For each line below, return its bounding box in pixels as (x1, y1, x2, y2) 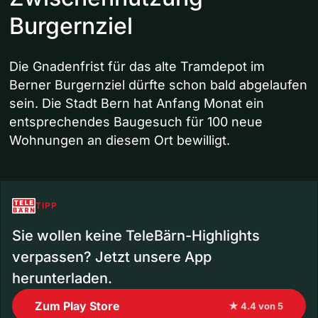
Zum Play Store (35, 299, 120, 314)
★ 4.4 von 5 (229, 300, 283, 312)
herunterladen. (12, 270, 112, 287)
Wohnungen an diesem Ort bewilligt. (9, 133, 230, 148)
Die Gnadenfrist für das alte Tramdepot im (9, 59, 265, 75)
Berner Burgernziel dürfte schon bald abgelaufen (9, 77, 307, 93)
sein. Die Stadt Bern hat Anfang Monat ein (9, 96, 264, 111)
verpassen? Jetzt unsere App (12, 248, 212, 266)
